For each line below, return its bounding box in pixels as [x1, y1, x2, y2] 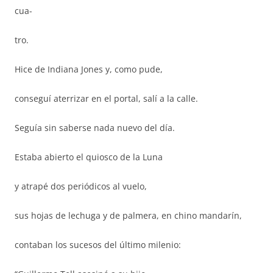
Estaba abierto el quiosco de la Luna [15, 151, 163, 163]
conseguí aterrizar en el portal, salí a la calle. [15, 93, 198, 104]
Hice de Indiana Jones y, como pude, [15, 63, 163, 75]
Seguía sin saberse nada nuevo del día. [15, 122, 175, 133]
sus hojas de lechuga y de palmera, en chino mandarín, [15, 210, 242, 221]
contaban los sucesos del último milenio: [15, 239, 181, 250]
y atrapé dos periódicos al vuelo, [15, 180, 147, 192]
